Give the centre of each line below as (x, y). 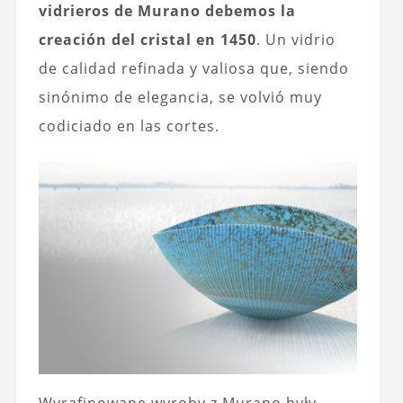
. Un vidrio (296, 40)
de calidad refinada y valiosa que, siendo (193, 69)
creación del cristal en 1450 (147, 40)
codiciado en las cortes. (129, 126)
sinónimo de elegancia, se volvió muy (180, 98)
